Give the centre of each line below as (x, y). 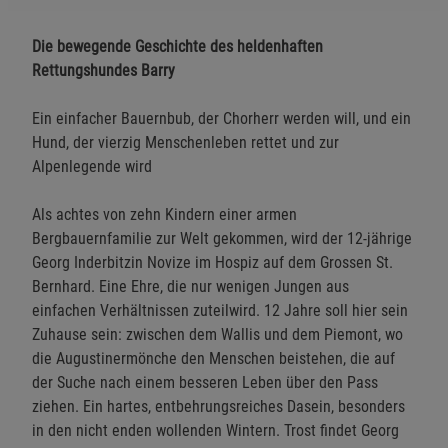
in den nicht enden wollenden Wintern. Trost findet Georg (215, 430)
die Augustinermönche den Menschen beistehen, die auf (213, 358)
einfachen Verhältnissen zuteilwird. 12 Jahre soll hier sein (220, 310)
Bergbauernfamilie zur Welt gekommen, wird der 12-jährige (222, 238)
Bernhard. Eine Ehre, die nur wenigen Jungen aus (190, 286)
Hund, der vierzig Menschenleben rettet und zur (185, 142)
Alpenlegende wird (92, 166)
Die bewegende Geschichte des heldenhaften (177, 46)
